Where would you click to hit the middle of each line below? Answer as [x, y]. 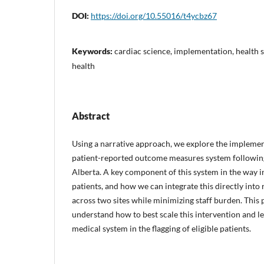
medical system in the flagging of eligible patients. [161, 228]
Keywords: [93, 51]
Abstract [91, 115]
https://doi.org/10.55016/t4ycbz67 [154, 15]
